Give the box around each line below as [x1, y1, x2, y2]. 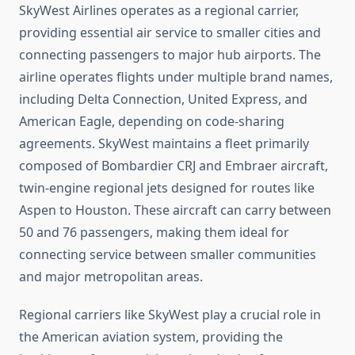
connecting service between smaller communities [19, 246, 316, 264]
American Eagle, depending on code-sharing [19, 113, 284, 131]
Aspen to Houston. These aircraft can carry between [19, 201, 331, 219]
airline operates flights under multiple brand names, [19, 68, 333, 86]
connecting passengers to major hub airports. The [19, 46, 321, 64]
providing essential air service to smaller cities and [19, 24, 321, 42]
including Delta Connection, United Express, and [19, 90, 307, 109]
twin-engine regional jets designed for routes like [19, 179, 315, 197]
